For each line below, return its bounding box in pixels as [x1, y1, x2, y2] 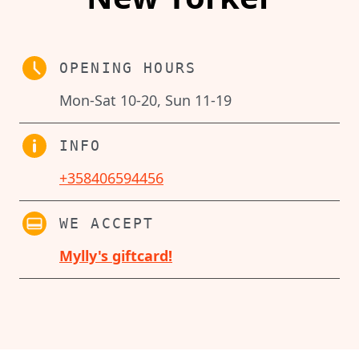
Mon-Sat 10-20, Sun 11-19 [59, 90, 232, 110]
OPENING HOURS [59, 58, 197, 76]
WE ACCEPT [59, 214, 155, 232]
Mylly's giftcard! [59, 245, 172, 265]
